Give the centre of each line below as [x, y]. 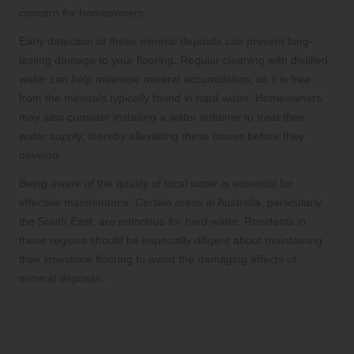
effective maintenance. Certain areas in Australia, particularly [170, 203]
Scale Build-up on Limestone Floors [164, 331]
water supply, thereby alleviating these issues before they [162, 136]
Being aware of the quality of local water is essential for [156, 184]
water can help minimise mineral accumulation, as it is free [165, 79]
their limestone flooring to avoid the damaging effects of [158, 260]
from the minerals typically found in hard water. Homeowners [170, 98]
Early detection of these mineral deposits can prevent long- [166, 41]
